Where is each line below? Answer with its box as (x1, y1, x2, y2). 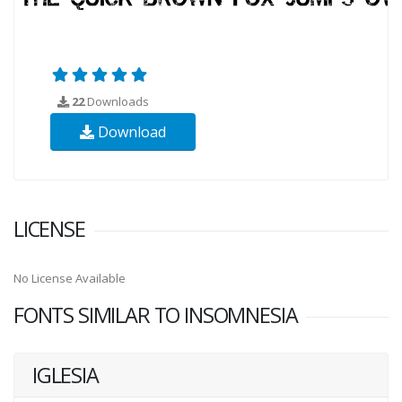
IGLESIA (32, 360, 99, 389)
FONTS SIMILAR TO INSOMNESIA (13, 300, 298, 329)
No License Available (13, 269, 126, 286)
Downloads (84, 92, 149, 109)
